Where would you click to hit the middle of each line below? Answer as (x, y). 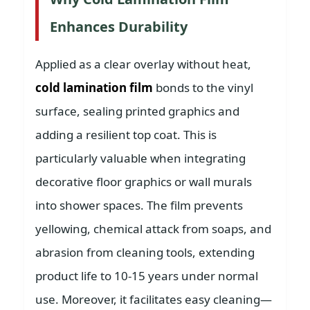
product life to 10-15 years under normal (147, 276)
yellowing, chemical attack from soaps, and (153, 229)
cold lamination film (94, 88)
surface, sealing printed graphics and (137, 111)
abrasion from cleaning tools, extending (145, 252)
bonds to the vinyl (203, 88)
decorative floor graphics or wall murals (144, 182)
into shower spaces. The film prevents (139, 205)
